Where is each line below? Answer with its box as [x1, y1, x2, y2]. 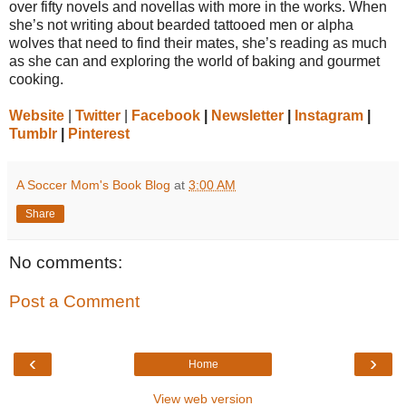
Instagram [295, 107, 363, 123]
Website [9, 107, 64, 123]
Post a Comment [9, 292, 140, 312]
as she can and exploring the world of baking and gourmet [9, 53, 380, 69]
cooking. [9, 71, 63, 87]
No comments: [9, 252, 122, 272]
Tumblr [9, 125, 57, 141]
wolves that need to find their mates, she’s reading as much [9, 34, 387, 51]
